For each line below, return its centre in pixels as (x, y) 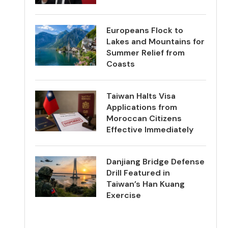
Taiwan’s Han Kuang (146, 184)
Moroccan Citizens (144, 118)
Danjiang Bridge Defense (156, 162)
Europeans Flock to (145, 30)
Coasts (121, 64)
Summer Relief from (146, 53)
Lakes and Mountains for (156, 41)
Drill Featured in (138, 173)
